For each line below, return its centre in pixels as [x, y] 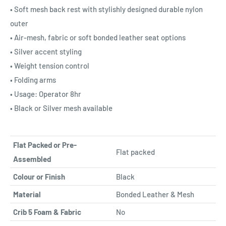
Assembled [32, 159]
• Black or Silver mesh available [61, 108]
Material [27, 194]
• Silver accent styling [46, 52]
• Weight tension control [50, 66]
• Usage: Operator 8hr [46, 94]
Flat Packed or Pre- [45, 145]
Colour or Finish [39, 176]
